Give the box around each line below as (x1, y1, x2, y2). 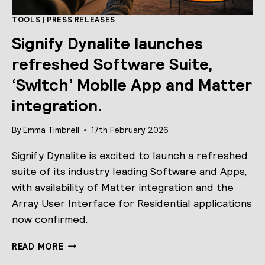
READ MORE (12, 241, 64, 252)
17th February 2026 (91, 124, 169, 135)
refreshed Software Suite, (12, 53, 213, 75)
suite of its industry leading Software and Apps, (12, 164, 247, 178)
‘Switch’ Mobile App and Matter (12, 73, 252, 95)
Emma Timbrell (23, 124, 80, 135)
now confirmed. (12, 212, 88, 226)
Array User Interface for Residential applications (12, 196, 252, 210)
